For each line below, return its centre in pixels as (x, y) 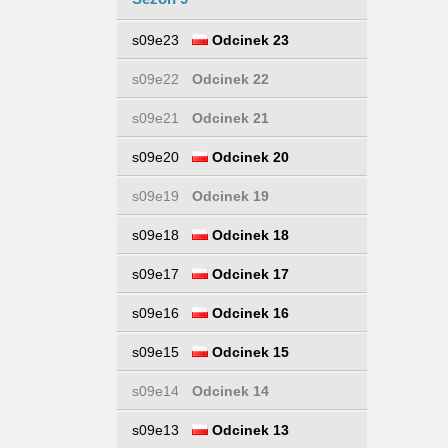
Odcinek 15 (248, 352)
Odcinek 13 (248, 430)
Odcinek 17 (248, 274)
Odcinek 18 (248, 235)
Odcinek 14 (230, 391)
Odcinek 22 (230, 79)
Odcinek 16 (248, 313)
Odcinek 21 (230, 118)
